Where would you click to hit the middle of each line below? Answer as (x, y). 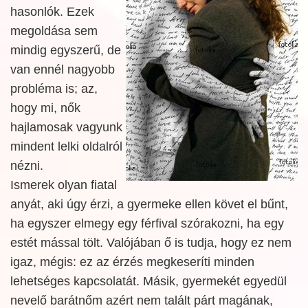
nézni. (27, 166)
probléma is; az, (54, 89)
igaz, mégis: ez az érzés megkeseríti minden (132, 262)
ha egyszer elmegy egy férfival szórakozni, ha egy (147, 223)
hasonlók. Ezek (52, 12)
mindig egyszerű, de (66, 50)
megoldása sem (54, 31)
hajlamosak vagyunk (66, 127)
